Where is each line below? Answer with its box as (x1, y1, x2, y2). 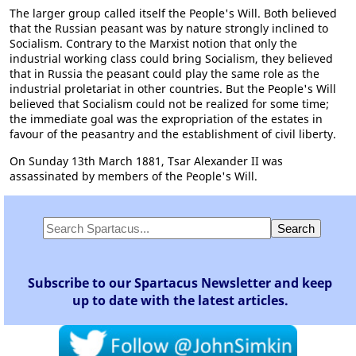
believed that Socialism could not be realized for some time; (10, 96, 329, 111)
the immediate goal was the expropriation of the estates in (10, 111, 323, 126)
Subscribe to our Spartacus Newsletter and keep (28, 274, 332, 292)
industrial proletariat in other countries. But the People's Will (10, 81, 336, 96)
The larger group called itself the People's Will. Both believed (10, 6, 337, 21)
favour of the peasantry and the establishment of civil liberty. (10, 126, 336, 141)
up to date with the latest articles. (72, 292, 288, 309)
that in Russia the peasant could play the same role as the (10, 66, 319, 81)
